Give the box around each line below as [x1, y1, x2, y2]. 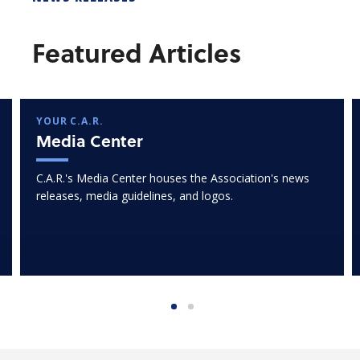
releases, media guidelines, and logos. [36, 188, 233, 203]
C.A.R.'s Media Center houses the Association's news [36, 170, 309, 186]
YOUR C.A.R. [36, 114, 104, 128]
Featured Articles [32, 32, 241, 72]
